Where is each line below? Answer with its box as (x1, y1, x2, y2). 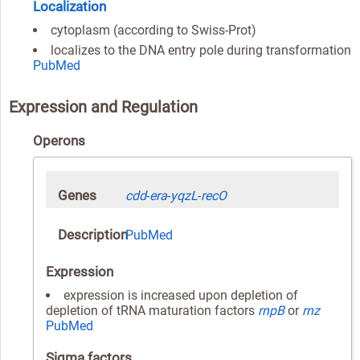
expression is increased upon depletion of (63, 287, 298, 303)
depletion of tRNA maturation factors (46, 302, 258, 318)
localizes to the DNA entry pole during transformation (51, 42, 351, 58)
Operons (33, 132, 85, 149)
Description (58, 226, 128, 243)
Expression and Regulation (9, 96, 198, 117)
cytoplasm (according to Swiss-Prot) (51, 22, 256, 38)
